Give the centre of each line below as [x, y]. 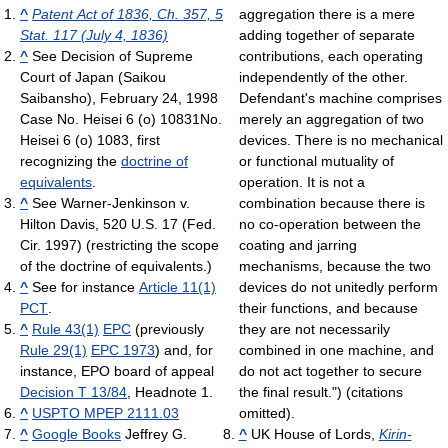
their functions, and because [328, 308]
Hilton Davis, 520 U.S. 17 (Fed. [118, 224]
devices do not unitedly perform [338, 287]
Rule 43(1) [65, 329]
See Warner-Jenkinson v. [109, 203]
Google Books [76, 434]
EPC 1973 [123, 350]
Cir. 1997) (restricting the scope [119, 245]
